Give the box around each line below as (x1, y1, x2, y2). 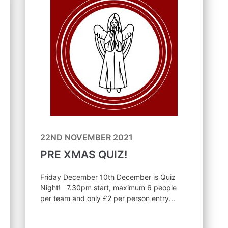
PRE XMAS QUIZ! (40, 148, 127, 161)
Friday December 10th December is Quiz (40, 173, 176, 181)
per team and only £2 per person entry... (40, 194, 175, 203)
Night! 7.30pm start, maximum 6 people (40, 183, 63, 192)
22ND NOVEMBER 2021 (40, 132, 133, 142)
